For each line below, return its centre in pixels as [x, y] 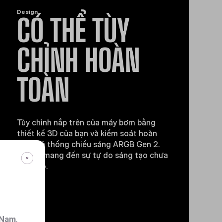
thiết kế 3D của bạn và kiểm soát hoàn [87, 133]
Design [27, 12]
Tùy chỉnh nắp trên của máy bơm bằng [86, 122]
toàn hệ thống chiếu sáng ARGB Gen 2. [88, 144]
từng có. [32, 166]
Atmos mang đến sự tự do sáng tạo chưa [92, 155]
